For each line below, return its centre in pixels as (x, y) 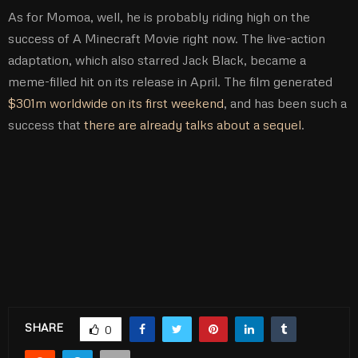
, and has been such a (285, 103)
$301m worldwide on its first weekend (116, 103)
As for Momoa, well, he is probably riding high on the (159, 16)
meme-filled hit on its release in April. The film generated (170, 81)
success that (46, 124)
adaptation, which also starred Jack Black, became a (157, 60)
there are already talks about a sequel (193, 124)
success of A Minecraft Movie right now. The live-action (167, 38)
